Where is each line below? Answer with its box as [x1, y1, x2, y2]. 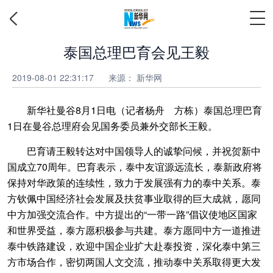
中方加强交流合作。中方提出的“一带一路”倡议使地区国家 [7, 207, 257, 221]
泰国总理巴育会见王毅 [63, 41, 210, 62]
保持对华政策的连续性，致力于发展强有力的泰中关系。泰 [7, 175, 261, 190]
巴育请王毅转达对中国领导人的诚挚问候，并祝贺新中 [7, 144, 261, 158]
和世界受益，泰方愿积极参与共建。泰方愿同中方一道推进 [7, 223, 261, 237]
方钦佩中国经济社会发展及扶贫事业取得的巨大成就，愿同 [7, 191, 261, 205]
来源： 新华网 [108, 71, 162, 83]
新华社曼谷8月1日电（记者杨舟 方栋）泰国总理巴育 [7, 103, 262, 117]
